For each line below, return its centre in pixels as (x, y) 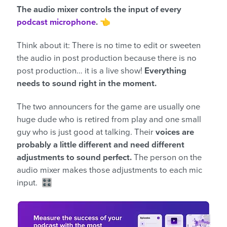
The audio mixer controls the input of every (99, 10)
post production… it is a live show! (81, 71)
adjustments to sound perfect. (74, 158)
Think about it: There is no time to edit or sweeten (109, 46)
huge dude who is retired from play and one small (109, 120)
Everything (165, 71)
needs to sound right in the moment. (88, 84)
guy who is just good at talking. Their (86, 133)
